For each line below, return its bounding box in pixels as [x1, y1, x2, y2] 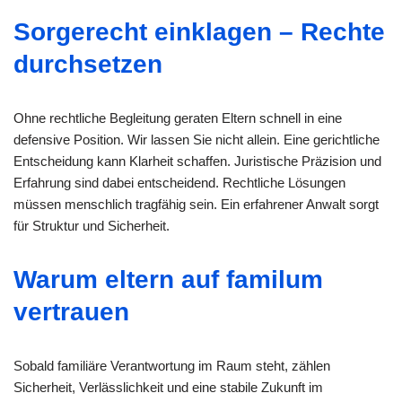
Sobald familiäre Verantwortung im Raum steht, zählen [13, 358, 330, 374]
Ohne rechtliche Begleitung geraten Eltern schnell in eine [13, 110, 342, 127]
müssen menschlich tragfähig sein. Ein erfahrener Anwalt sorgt [13, 197, 379, 213]
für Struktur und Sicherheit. [13, 218, 170, 234]
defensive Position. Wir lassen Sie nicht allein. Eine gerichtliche [13, 132, 380, 148]
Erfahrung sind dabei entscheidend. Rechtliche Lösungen [13, 175, 345, 191]
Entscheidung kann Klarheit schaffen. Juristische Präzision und [13, 153, 381, 170]
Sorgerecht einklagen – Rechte [13, 18, 385, 47]
